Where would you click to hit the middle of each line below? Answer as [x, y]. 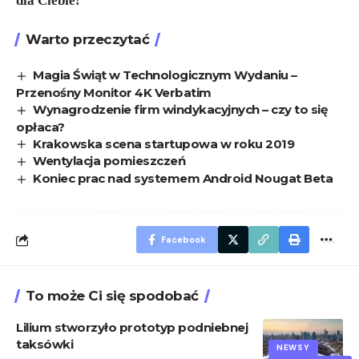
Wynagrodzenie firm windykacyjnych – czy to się [180, 109]
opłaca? [40, 127]
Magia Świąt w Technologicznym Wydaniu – [165, 75]
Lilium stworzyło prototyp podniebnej [132, 328]
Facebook [184, 240]
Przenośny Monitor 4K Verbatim [114, 92]
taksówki [44, 345]
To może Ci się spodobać [112, 296]
